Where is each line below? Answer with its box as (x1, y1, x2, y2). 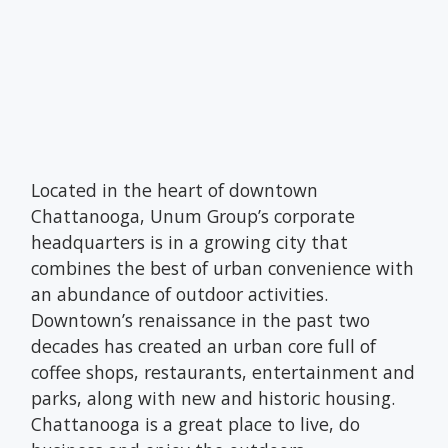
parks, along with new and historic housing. (31, 385, 396, 410)
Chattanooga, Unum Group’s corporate (31, 203, 356, 228)
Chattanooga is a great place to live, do (31, 411, 361, 436)
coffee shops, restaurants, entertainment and (31, 359, 416, 384)
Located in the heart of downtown (31, 177, 319, 202)
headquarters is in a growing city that (31, 229, 349, 254)
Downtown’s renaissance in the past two (31, 307, 371, 332)
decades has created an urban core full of (31, 333, 377, 358)
